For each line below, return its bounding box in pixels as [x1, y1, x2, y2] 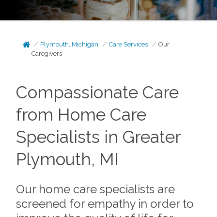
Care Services [109, 41, 148, 48]
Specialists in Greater [15, 127, 181, 147]
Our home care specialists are [15, 182, 175, 196]
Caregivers [31, 50, 62, 57]
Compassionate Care [15, 82, 179, 102]
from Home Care [15, 105, 146, 124]
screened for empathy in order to [15, 196, 194, 211]
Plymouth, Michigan [40, 41, 99, 48]
